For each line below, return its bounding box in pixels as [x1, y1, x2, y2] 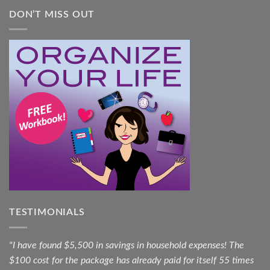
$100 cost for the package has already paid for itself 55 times [9, 256, 254, 265]
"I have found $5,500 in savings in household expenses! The [9, 240, 244, 250]
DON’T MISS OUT [9, 9, 95, 19]
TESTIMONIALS [9, 207, 85, 218]
